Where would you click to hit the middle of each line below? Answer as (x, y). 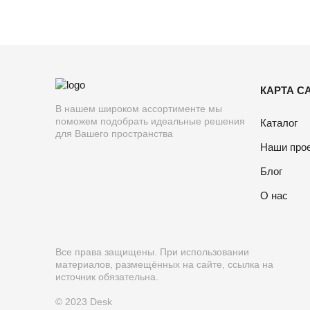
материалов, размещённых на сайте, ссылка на (164, 264)
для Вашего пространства (114, 133)
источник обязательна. (107, 276)
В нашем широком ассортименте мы (139, 108)
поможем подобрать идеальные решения (150, 121)
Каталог (279, 122)
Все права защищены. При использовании (152, 252)
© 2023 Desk (84, 301)
